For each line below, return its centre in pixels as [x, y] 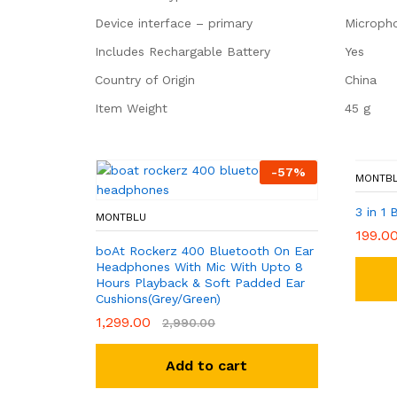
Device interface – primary [174, 23]
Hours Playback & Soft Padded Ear [200, 283]
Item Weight [131, 108]
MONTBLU [121, 217]
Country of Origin [145, 80]
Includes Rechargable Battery [183, 51]
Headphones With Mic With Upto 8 [199, 267]
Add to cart [207, 366]
